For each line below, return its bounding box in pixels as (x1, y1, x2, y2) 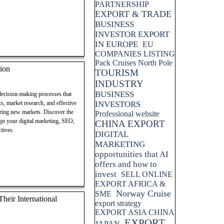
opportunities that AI (95, 149, 168, 159)
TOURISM (95, 67, 138, 78)
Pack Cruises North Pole (95, 58, 172, 67)
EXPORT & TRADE (95, 9, 171, 19)
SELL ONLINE (121, 170, 172, 178)
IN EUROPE (95, 39, 138, 49)
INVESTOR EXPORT (95, 29, 169, 39)
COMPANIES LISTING (95, 49, 175, 58)
